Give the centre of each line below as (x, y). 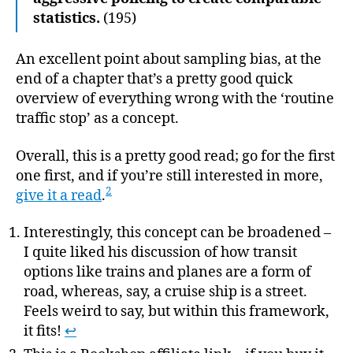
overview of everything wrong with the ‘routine (175, 99)
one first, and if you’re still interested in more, (169, 176)
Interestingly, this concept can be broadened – (177, 233)
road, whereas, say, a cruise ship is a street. (165, 292)
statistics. (67, 18)
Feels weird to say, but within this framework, (176, 312)
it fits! (44, 331)
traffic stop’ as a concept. (97, 119)
